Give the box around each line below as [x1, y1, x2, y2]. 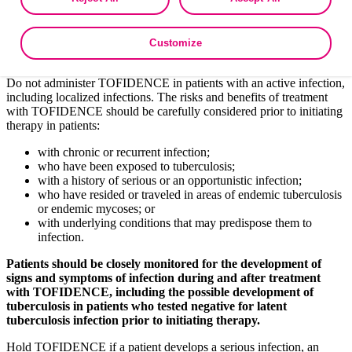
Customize [149, 36, 203, 49]
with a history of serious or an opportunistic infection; [38, 173, 302, 187]
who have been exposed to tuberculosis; [38, 159, 235, 173]
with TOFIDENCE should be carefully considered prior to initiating [6, 104, 343, 118]
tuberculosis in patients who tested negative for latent [6, 299, 287, 313]
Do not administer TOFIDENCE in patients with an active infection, [6, 75, 345, 90]
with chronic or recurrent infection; [38, 145, 210, 159]
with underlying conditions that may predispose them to [38, 215, 312, 229]
